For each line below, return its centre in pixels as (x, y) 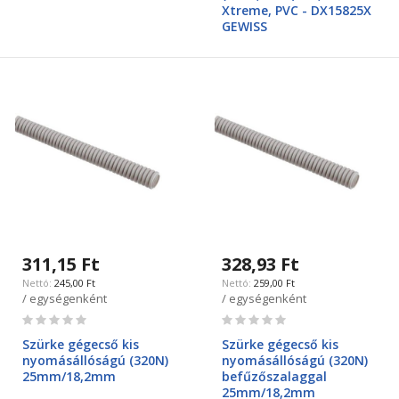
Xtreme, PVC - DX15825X (297, 10)
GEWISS (244, 26)
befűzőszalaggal (274, 376)
